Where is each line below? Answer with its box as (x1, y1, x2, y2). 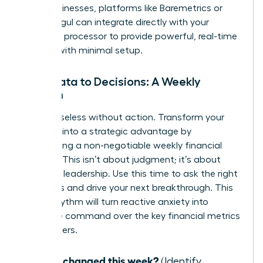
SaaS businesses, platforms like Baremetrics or (22, 4, 222, 14)
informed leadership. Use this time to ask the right (22, 169, 238, 179)
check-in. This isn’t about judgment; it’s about (22, 155, 221, 165)
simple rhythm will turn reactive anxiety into (22, 197, 208, 207)
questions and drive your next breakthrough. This (22, 183, 233, 193)
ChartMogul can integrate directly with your (22, 18, 209, 28)
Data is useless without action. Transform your (22, 113, 224, 123)
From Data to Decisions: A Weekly (22, 76, 201, 88)
